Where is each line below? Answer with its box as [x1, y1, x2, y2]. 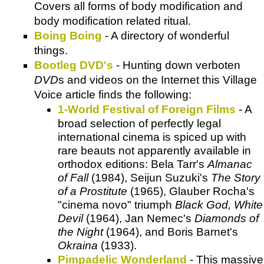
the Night [58, 225, 103, 238]
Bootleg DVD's [34, 58, 113, 71]
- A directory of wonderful [102, 29, 229, 42]
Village [223, 73, 257, 86]
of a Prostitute [58, 184, 127, 197]
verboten [196, 58, 240, 71]
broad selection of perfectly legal [58, 117, 221, 130]
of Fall [58, 171, 88, 184]
